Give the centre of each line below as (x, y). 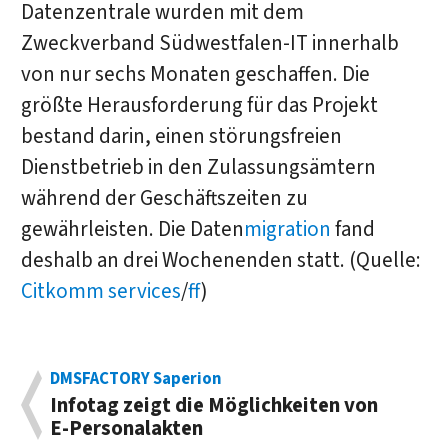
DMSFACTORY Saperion (136, 378)
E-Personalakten (127, 428)
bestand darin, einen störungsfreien (181, 136)
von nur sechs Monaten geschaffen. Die (195, 74)
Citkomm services (100, 291)
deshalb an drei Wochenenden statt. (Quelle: (220, 260)
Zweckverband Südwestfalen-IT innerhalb (209, 43)
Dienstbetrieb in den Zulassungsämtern (198, 167)
